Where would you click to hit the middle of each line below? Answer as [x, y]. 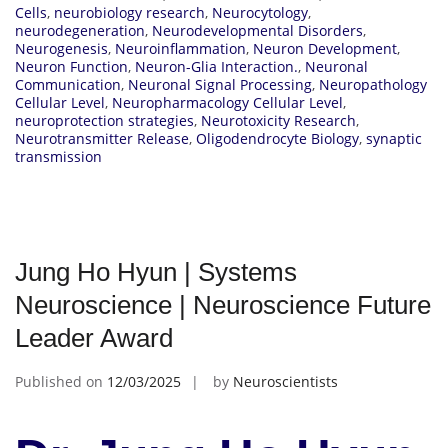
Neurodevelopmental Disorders [257, 30]
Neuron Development [325, 48]
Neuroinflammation [180, 48]
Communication [68, 84]
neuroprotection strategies [104, 120]
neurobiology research [129, 12]
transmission [58, 156]
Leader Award [94, 337]
